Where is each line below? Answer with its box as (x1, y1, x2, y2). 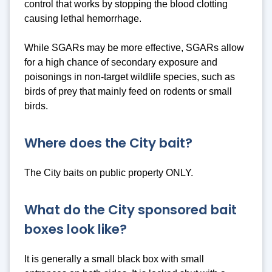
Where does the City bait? (24, 133, 192, 152)
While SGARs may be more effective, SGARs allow (24, 42, 244, 53)
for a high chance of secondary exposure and (24, 57, 217, 68)
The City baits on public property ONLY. (24, 168, 193, 178)
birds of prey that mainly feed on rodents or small (24, 86, 232, 97)
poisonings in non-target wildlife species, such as (24, 72, 235, 83)
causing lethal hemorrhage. (24, 13, 141, 24)
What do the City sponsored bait (24, 200, 237, 219)
